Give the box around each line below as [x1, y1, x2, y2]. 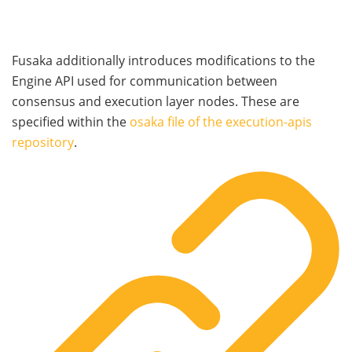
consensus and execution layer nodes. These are [12, 92, 299, 110]
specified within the [12, 112, 130, 130]
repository [12, 133, 74, 151]
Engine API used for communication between [12, 71, 277, 90]
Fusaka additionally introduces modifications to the [12, 51, 315, 69]
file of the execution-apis [164, 112, 312, 130]
